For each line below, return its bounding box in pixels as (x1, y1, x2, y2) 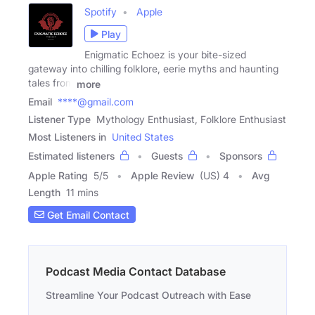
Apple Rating (28, 169, 88, 182)
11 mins (66, 186, 98, 199)
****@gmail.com (58, 96, 134, 108)
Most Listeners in (28, 131, 106, 143)
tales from (28, 77, 74, 89)
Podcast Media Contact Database (46, 264, 226, 279)
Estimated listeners (28, 150, 115, 162)
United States (112, 131, 174, 143)
